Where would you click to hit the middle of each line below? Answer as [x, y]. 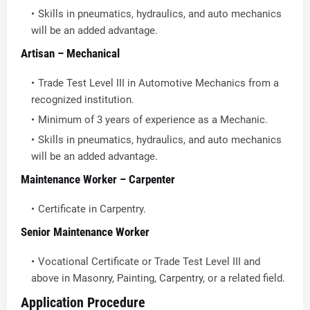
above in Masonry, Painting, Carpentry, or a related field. [158, 278]
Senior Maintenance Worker [85, 232]
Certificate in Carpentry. [92, 209]
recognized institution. [83, 100]
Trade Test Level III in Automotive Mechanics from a [158, 83]
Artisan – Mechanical [70, 53]
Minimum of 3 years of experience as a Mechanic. [153, 120]
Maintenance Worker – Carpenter [98, 179]
